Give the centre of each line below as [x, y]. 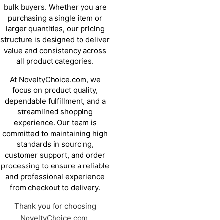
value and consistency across [55, 51]
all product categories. [55, 61]
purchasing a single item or [55, 18]
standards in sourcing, [55, 144]
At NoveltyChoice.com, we [55, 79]
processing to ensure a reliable [55, 165]
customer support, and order [55, 155]
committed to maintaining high [55, 133]
